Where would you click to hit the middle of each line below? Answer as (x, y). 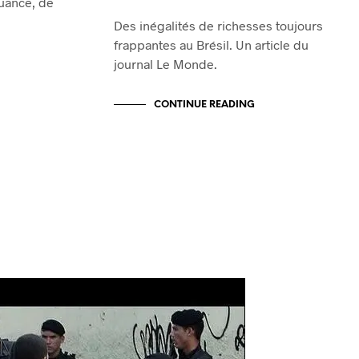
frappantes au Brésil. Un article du (211, 44)
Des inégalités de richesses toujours (218, 25)
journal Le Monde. (165, 63)
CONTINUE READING (204, 104)
